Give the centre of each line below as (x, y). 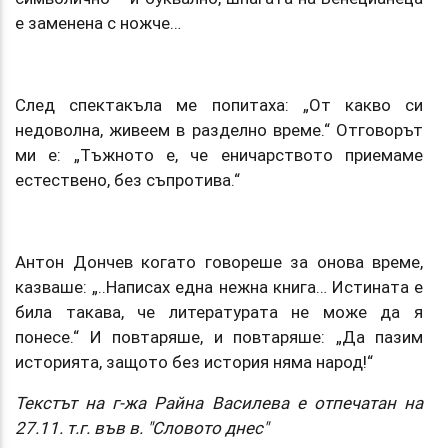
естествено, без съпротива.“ (127, 179)
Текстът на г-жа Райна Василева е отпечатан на (219, 402)
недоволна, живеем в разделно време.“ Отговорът (219, 129)
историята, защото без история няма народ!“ (194, 361)
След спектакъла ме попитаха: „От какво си (219, 104)
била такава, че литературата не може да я (219, 311)
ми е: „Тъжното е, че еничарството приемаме (219, 154)
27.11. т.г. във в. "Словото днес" (141, 427)
